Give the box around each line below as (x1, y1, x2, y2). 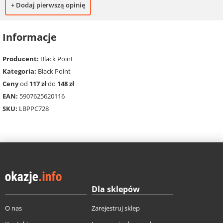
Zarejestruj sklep (92, 203, 140, 213)
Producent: (2, 54, 39, 63)
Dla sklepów (92, 183, 140, 195)
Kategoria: (2, 66, 36, 76)
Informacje (2, 30, 57, 44)
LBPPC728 (17, 104, 49, 113)
